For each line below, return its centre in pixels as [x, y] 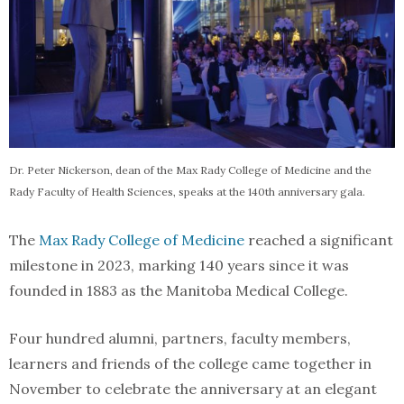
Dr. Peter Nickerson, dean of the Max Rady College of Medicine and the [190, 170]
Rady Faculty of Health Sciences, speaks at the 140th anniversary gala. [187, 192]
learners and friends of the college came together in [190, 363]
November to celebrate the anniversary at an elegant [193, 389]
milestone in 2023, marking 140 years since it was [179, 265]
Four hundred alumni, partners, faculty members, [180, 338]
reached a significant [319, 240]
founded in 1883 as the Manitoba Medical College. [179, 290]
